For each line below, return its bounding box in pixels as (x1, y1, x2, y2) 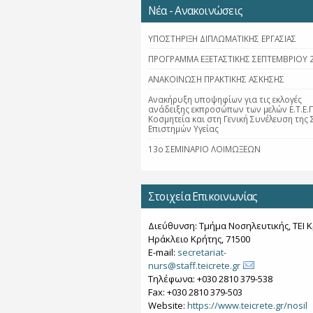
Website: (148, 299, 187, 312)
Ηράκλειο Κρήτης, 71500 (148, 233, 250, 245)
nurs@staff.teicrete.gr (148, 259, 240, 272)
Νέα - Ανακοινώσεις (148, 3, 242, 18)
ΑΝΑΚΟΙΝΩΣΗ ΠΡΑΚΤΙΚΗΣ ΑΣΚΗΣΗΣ (148, 73, 284, 85)
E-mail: (148, 246, 177, 259)
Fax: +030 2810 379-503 (148, 286, 242, 298)
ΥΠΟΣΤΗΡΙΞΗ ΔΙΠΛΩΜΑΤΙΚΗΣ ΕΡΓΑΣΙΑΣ (148, 33, 296, 44)
